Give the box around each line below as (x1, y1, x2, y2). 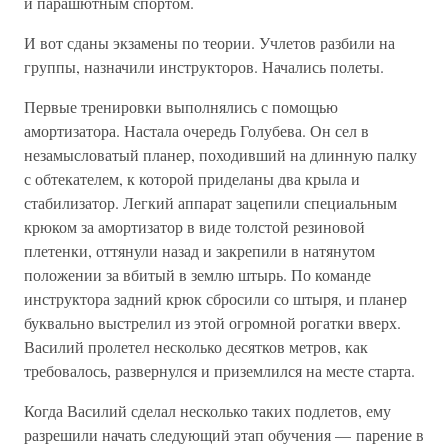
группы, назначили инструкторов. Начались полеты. (24, 56, 384, 77)
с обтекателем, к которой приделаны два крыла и (24, 168, 360, 189)
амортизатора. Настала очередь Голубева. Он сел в (24, 120, 369, 141)
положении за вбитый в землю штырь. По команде (24, 264, 371, 285)
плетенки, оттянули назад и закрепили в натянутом (24, 240, 375, 261)
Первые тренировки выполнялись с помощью (24, 96, 338, 117)
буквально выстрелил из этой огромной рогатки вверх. (24, 312, 401, 333)
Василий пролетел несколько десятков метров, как (24, 336, 368, 357)
